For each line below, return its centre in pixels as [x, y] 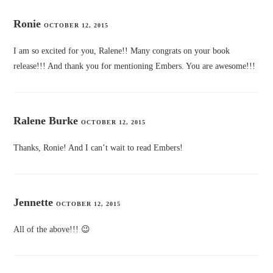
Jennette [34, 203]
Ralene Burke [46, 121]
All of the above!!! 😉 [52, 230]
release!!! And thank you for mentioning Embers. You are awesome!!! [135, 66]
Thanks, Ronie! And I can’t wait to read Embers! [98, 148]
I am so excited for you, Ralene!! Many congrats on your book [122, 51]
